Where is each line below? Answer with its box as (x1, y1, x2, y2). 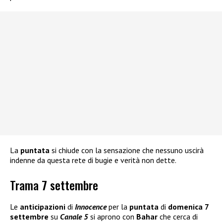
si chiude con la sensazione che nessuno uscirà (50, 145, 204, 156)
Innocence (75, 202, 107, 212)
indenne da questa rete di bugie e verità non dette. (10, 155, 176, 166)
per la (107, 202, 129, 212)
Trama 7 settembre (10, 176, 98, 194)
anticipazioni (20, 202, 67, 212)
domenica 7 (168, 202, 209, 212)
